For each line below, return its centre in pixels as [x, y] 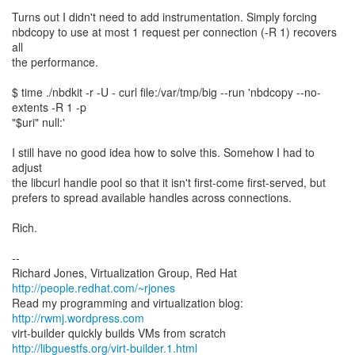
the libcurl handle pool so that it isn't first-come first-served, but [169, 182]
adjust [27, 167]
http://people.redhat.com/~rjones [94, 288]
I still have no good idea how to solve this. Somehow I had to [163, 152]
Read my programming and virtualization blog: [128, 303]
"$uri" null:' [38, 122]
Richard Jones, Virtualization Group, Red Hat [124, 273]
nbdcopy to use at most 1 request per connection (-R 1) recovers [174, 32]
